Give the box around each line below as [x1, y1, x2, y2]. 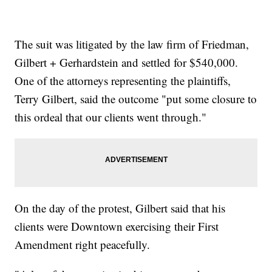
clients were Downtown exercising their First [15, 218, 219, 234]
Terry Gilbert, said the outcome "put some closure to [15, 90, 257, 106]
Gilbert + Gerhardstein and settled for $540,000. [15, 54, 239, 70]
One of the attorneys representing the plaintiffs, [15, 72, 231, 88]
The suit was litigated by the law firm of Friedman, [15, 36, 250, 52]
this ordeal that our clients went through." [15, 109, 207, 124]
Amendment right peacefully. [15, 236, 151, 252]
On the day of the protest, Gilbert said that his [15, 200, 226, 216]
